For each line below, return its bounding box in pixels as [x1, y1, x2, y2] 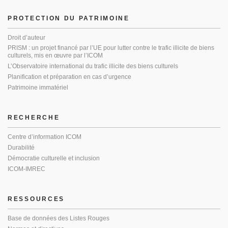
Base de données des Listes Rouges [8, 215, 109, 222]
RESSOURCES [8, 195, 65, 203]
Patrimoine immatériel [8, 84, 68, 91]
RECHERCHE [8, 114, 60, 121]
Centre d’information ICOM [8, 133, 81, 140]
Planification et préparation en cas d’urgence [8, 73, 131, 80]
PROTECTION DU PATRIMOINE [8, 15, 130, 22]
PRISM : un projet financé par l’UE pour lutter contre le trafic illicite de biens [8, 44, 214, 51]
